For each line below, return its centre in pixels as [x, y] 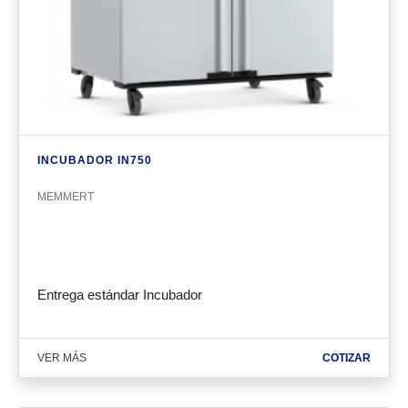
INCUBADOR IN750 [95, 160]
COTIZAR [347, 358]
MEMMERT [66, 197]
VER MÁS [62, 358]
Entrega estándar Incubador [120, 295]
